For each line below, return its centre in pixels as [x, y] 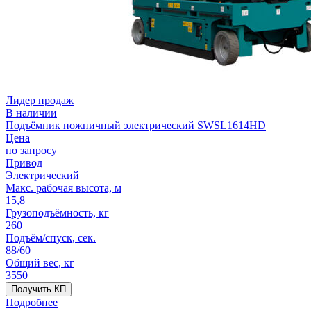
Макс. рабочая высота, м [64, 187]
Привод [24, 162]
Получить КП [39, 289]
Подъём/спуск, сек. [51, 237]
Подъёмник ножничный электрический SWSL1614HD [136, 125]
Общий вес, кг [40, 262]
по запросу [31, 150]
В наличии [31, 112]
